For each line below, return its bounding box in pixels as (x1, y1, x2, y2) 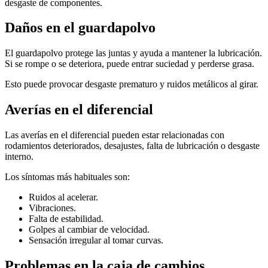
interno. (5, 151, 33, 162)
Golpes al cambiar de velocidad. (29, 224, 150, 235)
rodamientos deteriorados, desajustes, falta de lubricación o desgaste (5, 141, 260, 151)
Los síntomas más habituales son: (5, 172, 130, 182)
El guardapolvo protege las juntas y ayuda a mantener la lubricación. (5, 48, 262, 59)
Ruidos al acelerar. (29, 192, 98, 203)
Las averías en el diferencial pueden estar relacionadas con (5, 130, 224, 141)
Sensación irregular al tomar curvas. (29, 235, 163, 246)
